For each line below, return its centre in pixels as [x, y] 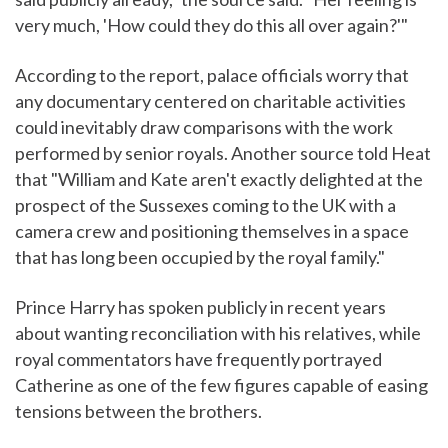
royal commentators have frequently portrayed [198, 359]
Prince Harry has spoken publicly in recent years [200, 307]
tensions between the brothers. [138, 411]
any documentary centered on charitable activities [210, 101]
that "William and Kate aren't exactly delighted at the [219, 179]
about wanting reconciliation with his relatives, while [218, 333]
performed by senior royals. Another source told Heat [223, 153]
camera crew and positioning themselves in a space [212, 231]
